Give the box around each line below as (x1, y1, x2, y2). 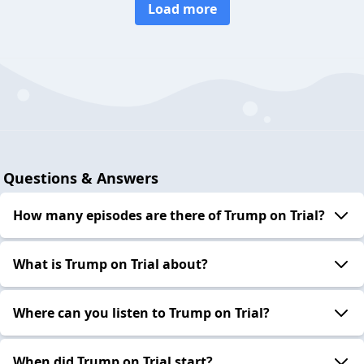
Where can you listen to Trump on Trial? (13, 303, 270, 322)
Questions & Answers (3, 167, 158, 188)
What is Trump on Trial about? (13, 254, 208, 273)
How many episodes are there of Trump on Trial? (13, 206, 325, 224)
